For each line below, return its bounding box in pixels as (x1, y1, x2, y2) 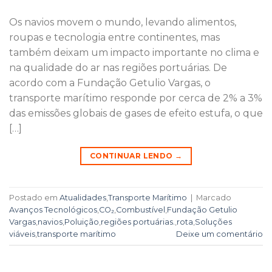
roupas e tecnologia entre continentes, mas (9, 32, 220, 44)
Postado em (9, 192, 59, 202)
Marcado (196, 192, 231, 202)
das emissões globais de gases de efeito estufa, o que (9, 107, 263, 120)
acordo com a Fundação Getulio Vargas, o (9, 77, 211, 89)
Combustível (116, 205, 165, 214)
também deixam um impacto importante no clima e (9, 47, 259, 59)
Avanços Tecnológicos (9, 205, 97, 214)
